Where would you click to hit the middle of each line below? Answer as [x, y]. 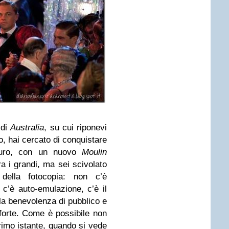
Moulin [94, 152]
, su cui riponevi [76, 128]
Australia [27, 128]
